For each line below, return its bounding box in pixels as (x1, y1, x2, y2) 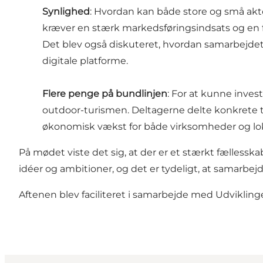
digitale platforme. (42, 55, 128, 66)
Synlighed (42, 5, 90, 17)
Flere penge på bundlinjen (42, 87, 167, 99)
